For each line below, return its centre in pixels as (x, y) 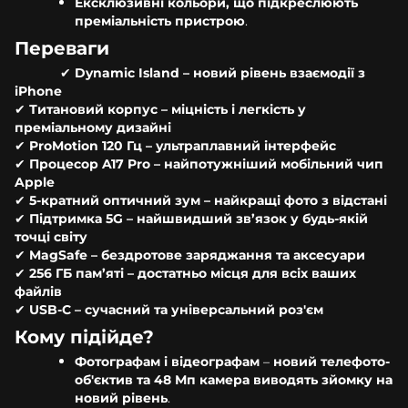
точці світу (51, 236)
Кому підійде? (84, 336)
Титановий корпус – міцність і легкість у (168, 109)
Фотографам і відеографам (167, 361)
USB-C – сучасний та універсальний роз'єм (176, 309)
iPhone (38, 91)
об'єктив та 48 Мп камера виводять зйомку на (234, 379)
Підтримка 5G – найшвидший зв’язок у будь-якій (199, 218)
